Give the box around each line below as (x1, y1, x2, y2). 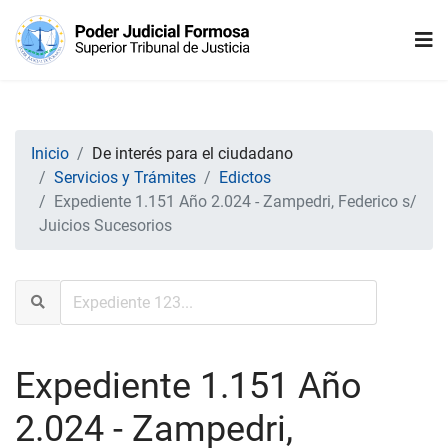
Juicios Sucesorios (39, 216, 172, 235)
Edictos (219, 168, 271, 187)
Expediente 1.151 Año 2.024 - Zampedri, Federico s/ (54, 192, 417, 211)
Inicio (31, 144, 69, 163)
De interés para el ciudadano (92, 144, 293, 163)
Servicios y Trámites (54, 168, 196, 187)
